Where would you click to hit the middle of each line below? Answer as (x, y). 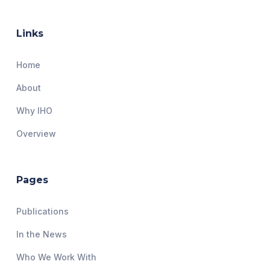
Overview (36, 133)
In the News (41, 234)
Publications (42, 211)
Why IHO (34, 110)
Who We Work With (56, 257)
